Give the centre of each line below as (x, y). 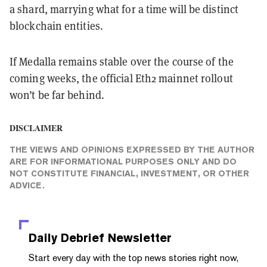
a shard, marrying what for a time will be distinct (124, 9)
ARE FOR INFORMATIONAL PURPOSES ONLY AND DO (123, 161)
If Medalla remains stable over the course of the (122, 61)
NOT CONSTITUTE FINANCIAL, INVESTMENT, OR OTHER (129, 173)
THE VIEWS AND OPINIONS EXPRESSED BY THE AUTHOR (132, 149)
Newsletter (138, 237)
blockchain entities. (57, 25)
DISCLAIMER (36, 128)
